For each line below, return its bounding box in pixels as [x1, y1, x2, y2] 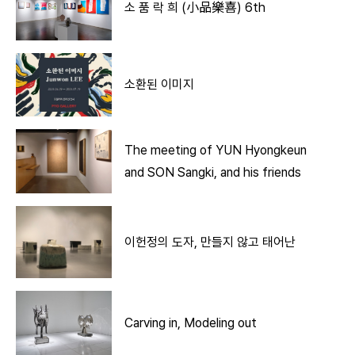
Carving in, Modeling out [124, 315, 258, 330]
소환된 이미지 [124, 77, 195, 93]
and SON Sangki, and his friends [124, 164, 302, 180]
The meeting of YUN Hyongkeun [124, 142, 307, 158]
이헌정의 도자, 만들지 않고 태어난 [124, 234, 296, 250]
